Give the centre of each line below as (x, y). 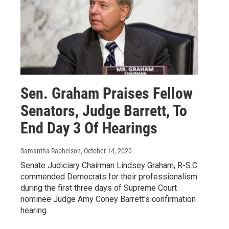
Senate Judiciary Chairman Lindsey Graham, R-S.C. (110, 165)
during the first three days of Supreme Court (99, 188)
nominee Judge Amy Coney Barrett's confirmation (108, 199)
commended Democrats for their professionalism (109, 176)
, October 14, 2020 (106, 151)
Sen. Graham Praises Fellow (107, 93)
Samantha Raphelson (51, 151)
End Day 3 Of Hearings (89, 128)
